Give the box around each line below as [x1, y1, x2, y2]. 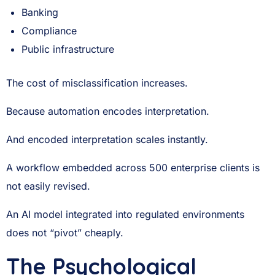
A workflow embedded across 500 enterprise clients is [6, 161, 260, 174]
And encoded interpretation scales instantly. [6, 133, 208, 145]
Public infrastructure [21, 43, 115, 55]
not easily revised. [6, 180, 90, 192]
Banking [21, 6, 59, 18]
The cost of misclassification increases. [6, 77, 188, 89]
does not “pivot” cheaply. [6, 227, 123, 239]
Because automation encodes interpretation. [6, 105, 209, 117]
